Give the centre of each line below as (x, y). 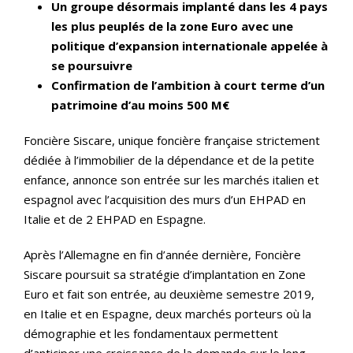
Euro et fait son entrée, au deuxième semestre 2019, (169, 294)
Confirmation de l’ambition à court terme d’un (188, 85)
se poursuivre (92, 65)
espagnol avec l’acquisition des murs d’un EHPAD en (165, 199)
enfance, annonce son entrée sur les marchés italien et (171, 180)
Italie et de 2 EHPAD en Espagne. (115, 219)
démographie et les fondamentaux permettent (151, 333)
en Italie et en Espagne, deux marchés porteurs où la (167, 314)
